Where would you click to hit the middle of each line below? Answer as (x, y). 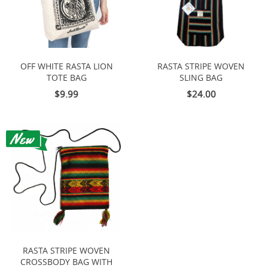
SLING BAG (201, 78)
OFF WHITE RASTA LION (66, 67)
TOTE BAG (66, 78)
